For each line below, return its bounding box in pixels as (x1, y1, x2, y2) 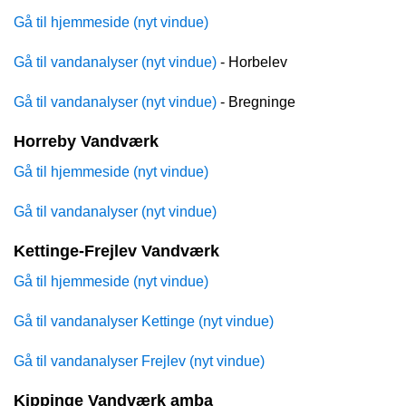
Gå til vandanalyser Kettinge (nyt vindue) (14, 314, 274, 330)
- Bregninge (217, 94, 295, 111)
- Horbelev (217, 54, 287, 71)
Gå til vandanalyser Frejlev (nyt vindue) (14, 353, 265, 370)
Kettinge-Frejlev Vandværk (14, 242, 219, 261)
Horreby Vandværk (14, 132, 159, 151)
